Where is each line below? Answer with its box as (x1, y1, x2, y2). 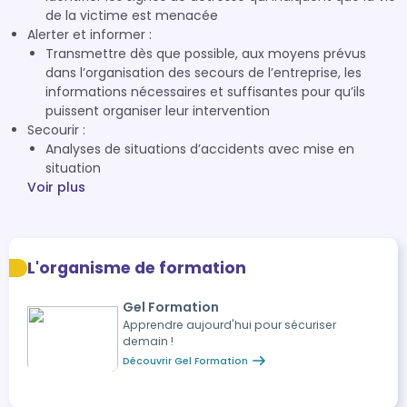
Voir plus (27, 178, 85, 196)
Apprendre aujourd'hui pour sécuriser (123, 317, 336, 333)
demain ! (123, 333, 174, 349)
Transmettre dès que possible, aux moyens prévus (45, 45, 366, 63)
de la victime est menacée (45, 6, 218, 25)
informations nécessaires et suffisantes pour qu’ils (45, 83, 365, 101)
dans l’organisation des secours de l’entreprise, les (45, 64, 362, 82)
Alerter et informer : (27, 25, 152, 44)
